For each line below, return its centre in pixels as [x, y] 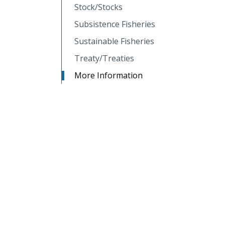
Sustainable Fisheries [114, 41]
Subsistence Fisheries [115, 24]
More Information [108, 75]
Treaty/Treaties [104, 58]
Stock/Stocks [98, 7]
